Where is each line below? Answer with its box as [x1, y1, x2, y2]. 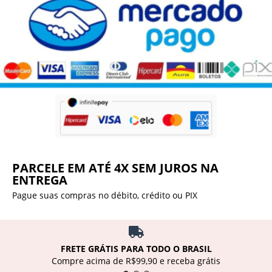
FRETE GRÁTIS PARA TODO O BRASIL [60, 242, 212, 254]
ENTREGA [12, 172, 67, 189]
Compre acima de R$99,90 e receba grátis [52, 254, 220, 267]
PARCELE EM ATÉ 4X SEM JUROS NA [12, 160, 219, 177]
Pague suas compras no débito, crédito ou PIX [12, 189, 197, 202]
